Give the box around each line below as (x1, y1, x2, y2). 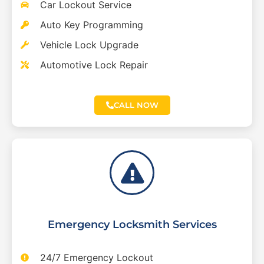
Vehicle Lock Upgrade (39, 39, 138, 51)
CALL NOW (113, 100, 159, 110)
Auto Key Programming (39, 19, 143, 31)
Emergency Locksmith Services (47, 218, 217, 231)
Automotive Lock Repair (39, 59, 148, 71)
